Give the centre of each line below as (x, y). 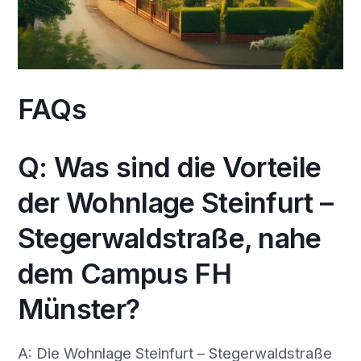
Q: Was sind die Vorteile (169, 167)
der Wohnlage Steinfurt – (175, 202)
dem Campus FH (124, 273)
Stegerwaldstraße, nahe (169, 238)
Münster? (79, 309)
